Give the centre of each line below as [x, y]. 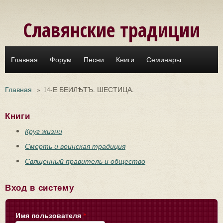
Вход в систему [40, 188]
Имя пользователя [49, 215]
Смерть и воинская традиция [75, 146]
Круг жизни [44, 131]
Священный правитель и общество [85, 161]
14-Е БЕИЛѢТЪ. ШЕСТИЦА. [89, 89]
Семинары [164, 60]
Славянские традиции [111, 30]
